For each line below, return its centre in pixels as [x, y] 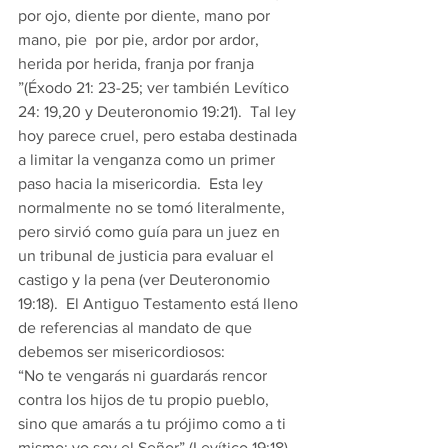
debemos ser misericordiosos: [123, 351]
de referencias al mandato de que [137, 327]
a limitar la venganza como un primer [148, 159]
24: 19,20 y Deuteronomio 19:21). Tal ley [159, 111]
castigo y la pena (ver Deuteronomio [146, 279]
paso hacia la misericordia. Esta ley [142, 183]
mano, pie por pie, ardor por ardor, [140, 39]
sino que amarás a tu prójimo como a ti [154, 423]
